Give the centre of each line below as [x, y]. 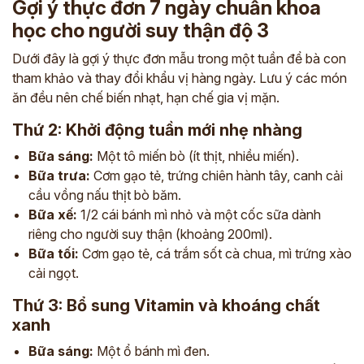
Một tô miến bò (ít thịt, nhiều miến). [196, 156]
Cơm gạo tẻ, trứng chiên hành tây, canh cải [217, 175]
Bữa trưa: [59, 175]
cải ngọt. [54, 273]
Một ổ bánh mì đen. [152, 351]
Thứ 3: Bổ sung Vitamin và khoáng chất [166, 305]
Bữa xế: [53, 214]
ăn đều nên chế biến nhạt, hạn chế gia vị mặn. [146, 97]
